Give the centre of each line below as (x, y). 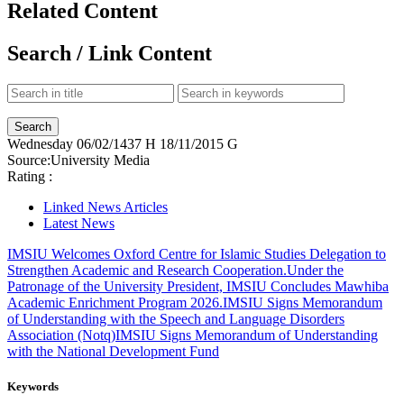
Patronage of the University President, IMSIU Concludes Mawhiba (198, 286)
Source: (29, 160)
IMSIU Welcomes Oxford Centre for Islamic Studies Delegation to (197, 253)
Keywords (33, 386)
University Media (100, 160)
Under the (315, 270)
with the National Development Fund (113, 351)
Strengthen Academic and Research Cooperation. (147, 270)
